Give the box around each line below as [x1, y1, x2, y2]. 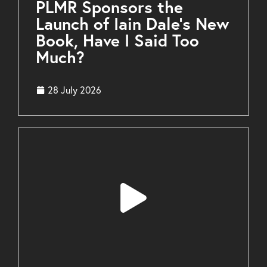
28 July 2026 [48, 84, 101, 97]
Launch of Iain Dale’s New [36, 13, 229, 35]
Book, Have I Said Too [36, 29, 199, 52]
